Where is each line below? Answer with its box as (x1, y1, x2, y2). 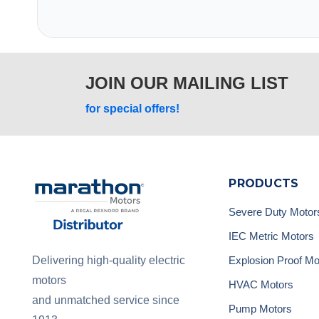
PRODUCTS (229, 176, 299, 190)
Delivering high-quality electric (32, 254, 185, 267)
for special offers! (85, 102, 179, 115)
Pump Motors (229, 302, 293, 315)
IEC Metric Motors (229, 229, 315, 242)
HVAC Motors (229, 278, 294, 291)
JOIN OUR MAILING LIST (85, 73, 288, 93)
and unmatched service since (32, 294, 179, 307)
